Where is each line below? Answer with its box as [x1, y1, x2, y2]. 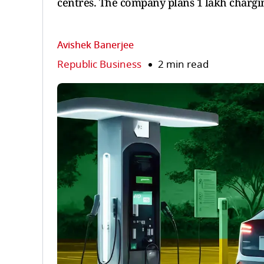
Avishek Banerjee [57, 38, 134, 52]
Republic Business [57, 57, 141, 72]
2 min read [158, 57, 209, 72]
